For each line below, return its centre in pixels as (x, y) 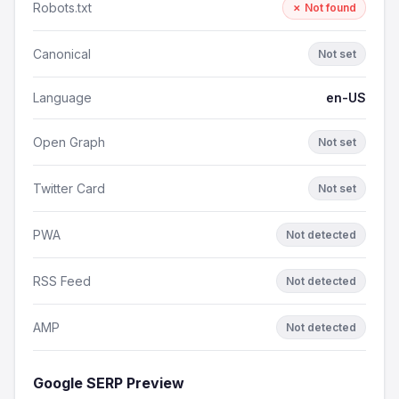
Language (62, 98)
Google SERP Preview (109, 383)
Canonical (62, 53)
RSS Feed (62, 281)
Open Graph (69, 142)
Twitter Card (69, 188)
